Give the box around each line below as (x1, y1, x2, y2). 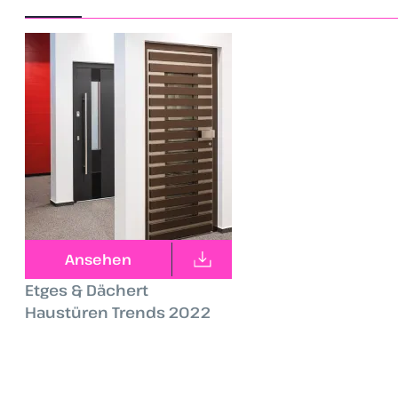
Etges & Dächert (25, 279, 148, 300)
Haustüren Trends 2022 (25, 301, 211, 322)
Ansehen (65, 249, 131, 269)
